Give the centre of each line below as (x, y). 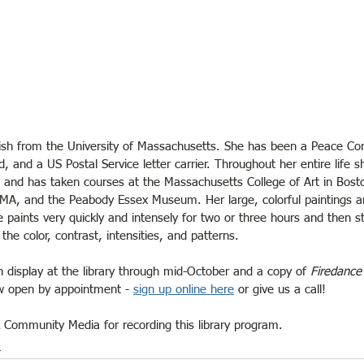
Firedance (336, 272)
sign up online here (184, 290)
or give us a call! (280, 290)
